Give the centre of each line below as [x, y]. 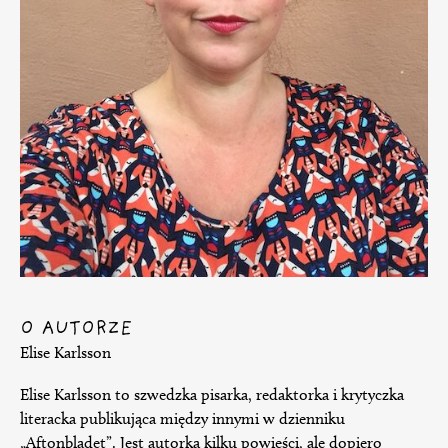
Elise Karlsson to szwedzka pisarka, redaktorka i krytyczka [212, 395]
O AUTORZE [76, 329]
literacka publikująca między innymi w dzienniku [182, 419]
